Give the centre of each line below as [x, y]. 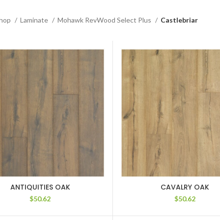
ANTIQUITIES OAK [40, 187]
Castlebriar [179, 20]
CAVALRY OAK [185, 187]
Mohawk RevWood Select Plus [105, 20]
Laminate [35, 20]
